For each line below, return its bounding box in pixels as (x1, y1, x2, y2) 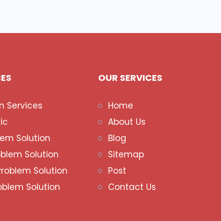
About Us (108, 116, 146, 128)
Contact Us (108, 181, 156, 193)
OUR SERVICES (98, 72, 162, 84)
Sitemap (108, 148, 144, 160)
